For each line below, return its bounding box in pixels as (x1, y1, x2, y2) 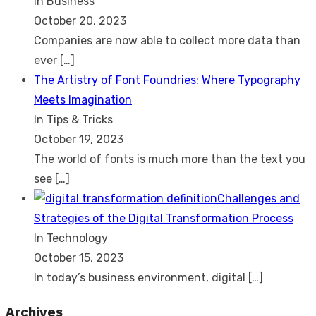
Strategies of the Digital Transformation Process (34, 211, 293, 225)
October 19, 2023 (34, 132, 123, 146)
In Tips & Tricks (34, 112, 113, 126)
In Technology (34, 231, 108, 245)
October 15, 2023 (34, 250, 123, 265)
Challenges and (217, 191, 300, 205)
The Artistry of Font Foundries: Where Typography (34, 73, 300, 87)
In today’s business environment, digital (34, 270, 248, 284)
